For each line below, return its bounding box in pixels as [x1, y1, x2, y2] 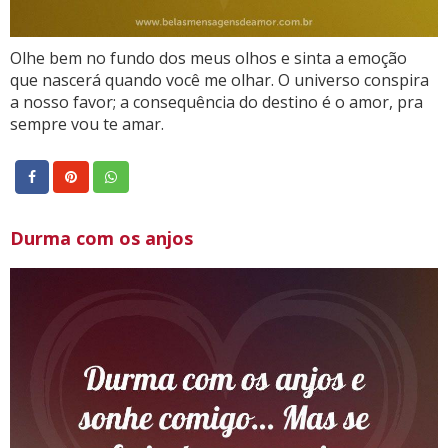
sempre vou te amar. [10, 112, 164, 135]
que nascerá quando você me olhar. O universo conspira [10, 68, 429, 91]
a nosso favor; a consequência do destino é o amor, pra [10, 90, 423, 113]
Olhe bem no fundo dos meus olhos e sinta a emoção [10, 46, 407, 69]
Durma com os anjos [10, 225, 193, 250]
